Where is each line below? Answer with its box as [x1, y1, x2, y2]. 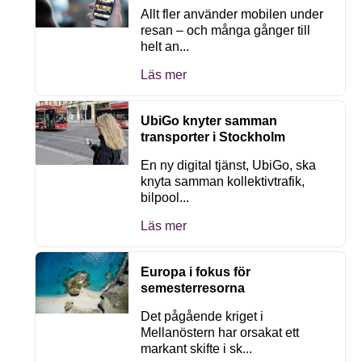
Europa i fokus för [141, 264, 251, 279]
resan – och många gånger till [141, 23, 311, 37]
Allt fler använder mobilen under [141, 6, 324, 21]
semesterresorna [141, 280, 246, 295]
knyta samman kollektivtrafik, [141, 174, 305, 188]
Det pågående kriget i [141, 309, 264, 323]
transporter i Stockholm [141, 129, 286, 144]
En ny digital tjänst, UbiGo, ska [141, 158, 317, 172]
